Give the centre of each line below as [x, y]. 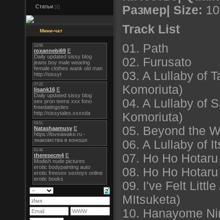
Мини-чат [51, 31]
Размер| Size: [162, 10]
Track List [151, 29]
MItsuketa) [151, 199]
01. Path [145, 48]
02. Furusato [157, 62]
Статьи [44, 6]
